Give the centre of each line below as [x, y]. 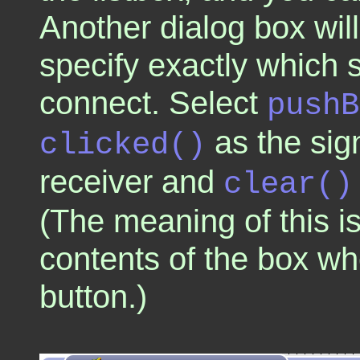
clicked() [123, 145]
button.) [93, 296]
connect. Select [153, 102]
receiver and [131, 181]
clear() [288, 184]
